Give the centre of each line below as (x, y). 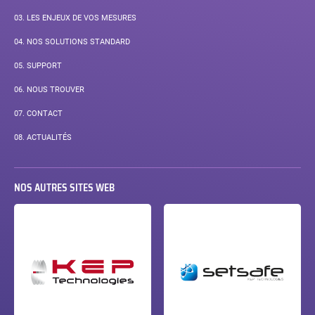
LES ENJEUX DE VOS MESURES (80, 18)
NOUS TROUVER (54, 89)
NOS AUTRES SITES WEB (64, 187)
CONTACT (43, 113)
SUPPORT (43, 65)
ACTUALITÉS (48, 137)
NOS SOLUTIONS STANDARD (77, 41)
